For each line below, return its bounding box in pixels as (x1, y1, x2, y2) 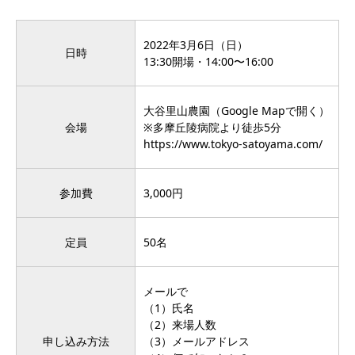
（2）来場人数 (143, 317, 216, 333)
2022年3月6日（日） (143, 37, 248, 53)
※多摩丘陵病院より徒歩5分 (143, 120, 281, 136)
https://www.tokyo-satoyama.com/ (143, 136, 323, 152)
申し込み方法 (42, 334, 109, 349)
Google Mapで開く (221, 103, 319, 119)
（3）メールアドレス (143, 334, 250, 349)
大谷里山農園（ (143, 103, 221, 119)
